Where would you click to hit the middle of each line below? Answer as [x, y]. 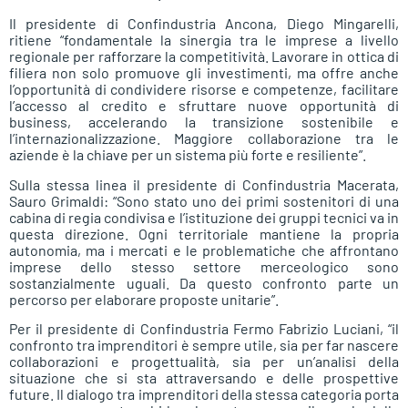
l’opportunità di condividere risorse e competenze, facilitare [204, 89]
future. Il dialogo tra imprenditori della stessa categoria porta [204, 394]
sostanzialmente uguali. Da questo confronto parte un [204, 282]
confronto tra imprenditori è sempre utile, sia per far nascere [204, 345]
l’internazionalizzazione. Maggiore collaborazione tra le [204, 138]
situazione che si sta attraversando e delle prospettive [204, 378]
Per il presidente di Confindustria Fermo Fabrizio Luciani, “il [204, 329]
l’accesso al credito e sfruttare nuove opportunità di [204, 106]
